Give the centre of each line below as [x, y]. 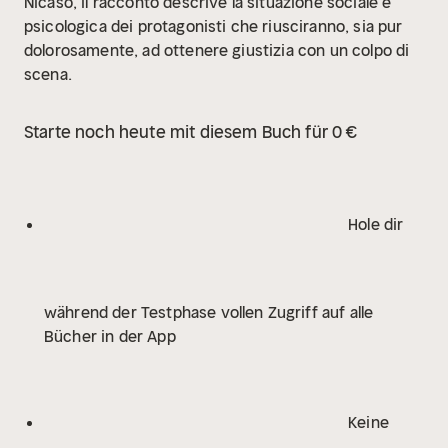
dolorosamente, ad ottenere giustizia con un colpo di [217, 50]
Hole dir [374, 223]
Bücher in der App [110, 336]
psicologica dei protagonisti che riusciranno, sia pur [213, 26]
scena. [48, 74]
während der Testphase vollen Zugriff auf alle [209, 312]
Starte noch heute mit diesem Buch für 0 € [191, 132]
